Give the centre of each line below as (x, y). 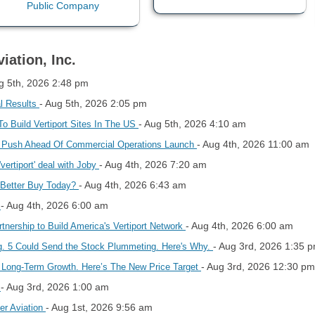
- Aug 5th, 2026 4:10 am (192, 123)
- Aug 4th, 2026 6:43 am (133, 185)
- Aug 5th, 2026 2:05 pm (93, 103)
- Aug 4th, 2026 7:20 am (153, 164)
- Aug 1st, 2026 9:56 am (99, 307)
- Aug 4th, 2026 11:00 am (253, 144)
